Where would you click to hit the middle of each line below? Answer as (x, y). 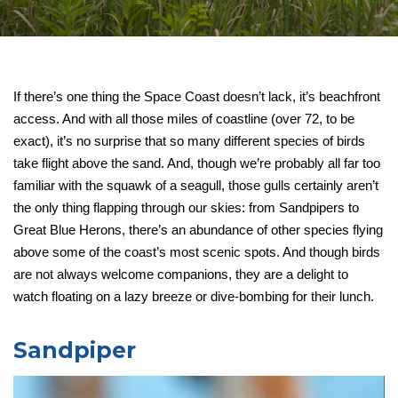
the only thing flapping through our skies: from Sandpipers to (186, 208)
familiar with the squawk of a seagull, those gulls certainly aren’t (196, 186)
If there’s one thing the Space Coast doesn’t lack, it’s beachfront (197, 97)
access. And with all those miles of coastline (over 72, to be (184, 119)
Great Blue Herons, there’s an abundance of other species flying (198, 230)
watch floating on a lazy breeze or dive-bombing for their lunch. (194, 297)
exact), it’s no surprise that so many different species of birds (189, 141)
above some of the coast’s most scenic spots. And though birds (197, 252)
